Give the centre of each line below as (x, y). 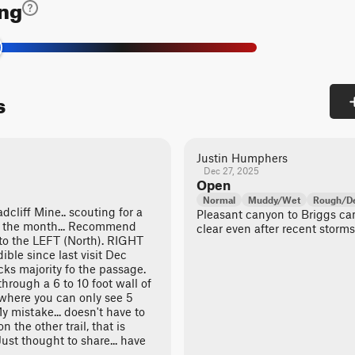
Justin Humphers (242, 158)
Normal (219, 200)
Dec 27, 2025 (231, 170)
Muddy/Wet (274, 200)
